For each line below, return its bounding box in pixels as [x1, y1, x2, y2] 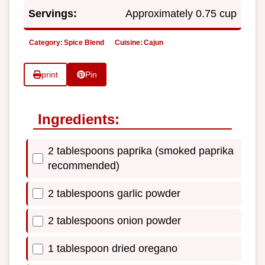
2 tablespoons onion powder [48, 215, 181, 227]
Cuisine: [115, 38, 143, 47]
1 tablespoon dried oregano [48, 243, 177, 255]
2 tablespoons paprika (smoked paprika [48, 145, 234, 157]
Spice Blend [64, 38, 104, 47]
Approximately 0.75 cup [125, 7, 237, 20]
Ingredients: [38, 111, 119, 128]
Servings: [28, 7, 77, 20]
